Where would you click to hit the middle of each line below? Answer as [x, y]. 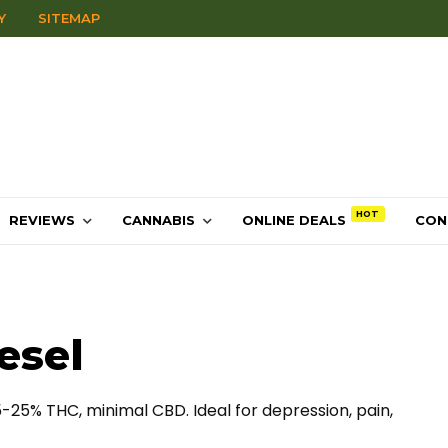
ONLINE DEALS [294, 220]
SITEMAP [69, 18]
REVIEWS [42, 220]
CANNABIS [158, 220]
